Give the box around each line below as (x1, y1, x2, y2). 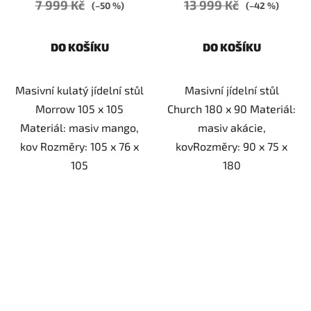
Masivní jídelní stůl (184, 83, 279, 97)
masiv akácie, (197, 121, 266, 135)
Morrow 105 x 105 (35, 102, 124, 116)
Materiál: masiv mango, (20, 121, 139, 135)
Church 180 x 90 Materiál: (167, 102, 296, 116)
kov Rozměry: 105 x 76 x (20, 140, 139, 153)
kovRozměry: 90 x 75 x (176, 140, 287, 153)
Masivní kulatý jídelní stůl (15, 83, 144, 97)
